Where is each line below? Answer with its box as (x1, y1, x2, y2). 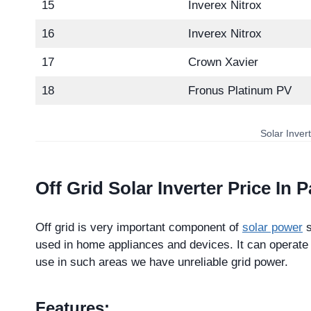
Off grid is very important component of (35, 221, 242, 235)
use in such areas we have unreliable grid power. (35, 255, 288, 269)
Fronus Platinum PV (187, 84, 292, 98)
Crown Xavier (187, 56, 258, 69)
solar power (242, 221, 303, 235)
